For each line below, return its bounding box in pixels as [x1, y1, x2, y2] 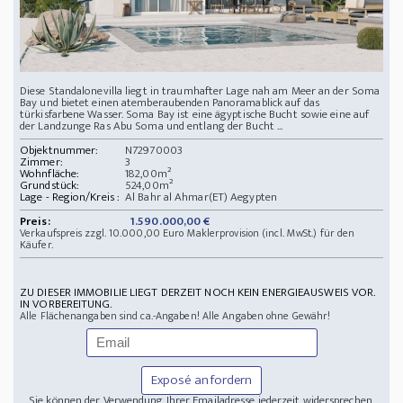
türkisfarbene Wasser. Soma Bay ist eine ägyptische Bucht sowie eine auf [20, 104, 370, 125]
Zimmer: [20, 152, 63, 173]
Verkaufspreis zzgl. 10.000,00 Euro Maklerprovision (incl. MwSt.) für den [20, 224, 355, 243]
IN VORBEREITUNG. [20, 294, 112, 315]
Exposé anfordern [150, 369, 253, 392]
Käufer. [20, 236, 53, 255]
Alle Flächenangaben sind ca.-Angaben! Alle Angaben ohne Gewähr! [20, 307, 331, 326]
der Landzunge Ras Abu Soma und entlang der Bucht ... [20, 116, 283, 137]
